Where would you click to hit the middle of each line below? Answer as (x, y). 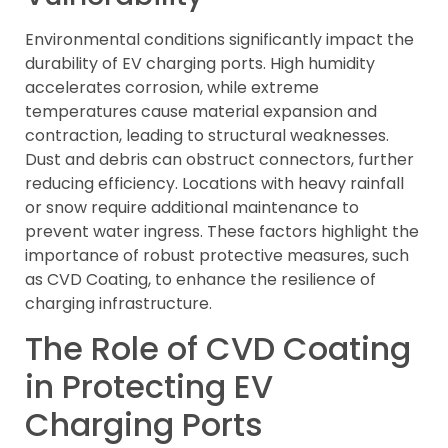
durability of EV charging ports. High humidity (200, 63)
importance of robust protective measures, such (217, 255)
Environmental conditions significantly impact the (219, 39)
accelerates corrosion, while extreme (172, 87)
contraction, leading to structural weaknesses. (207, 135)
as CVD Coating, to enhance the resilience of (200, 279)
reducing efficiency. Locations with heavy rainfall (214, 183)
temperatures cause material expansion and (201, 111)
